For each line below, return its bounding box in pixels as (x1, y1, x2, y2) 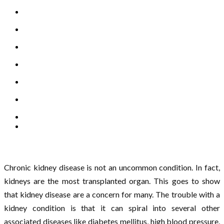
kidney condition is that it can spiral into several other (4, 202, 220, 212)
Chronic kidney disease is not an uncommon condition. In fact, (4, 162, 220, 172)
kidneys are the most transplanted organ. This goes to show (4, 175, 220, 185)
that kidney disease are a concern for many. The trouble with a (4, 189, 220, 199)
